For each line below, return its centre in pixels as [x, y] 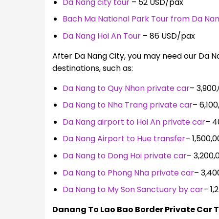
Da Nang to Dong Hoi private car [124, 156]
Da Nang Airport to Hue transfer [124, 139]
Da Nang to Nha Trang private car [127, 105]
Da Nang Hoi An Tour [101, 36]
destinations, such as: [92, 68]
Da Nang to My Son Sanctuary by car [133, 190]
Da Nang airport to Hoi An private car [134, 122]
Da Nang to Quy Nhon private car [126, 88]
